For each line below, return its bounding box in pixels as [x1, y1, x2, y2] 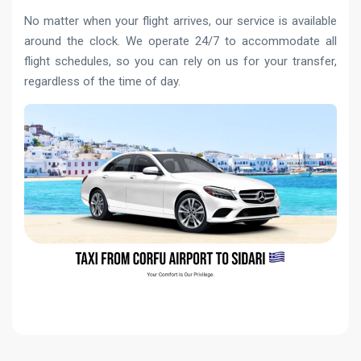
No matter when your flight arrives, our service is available [24, 13, 337, 28]
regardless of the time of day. [24, 73, 180, 89]
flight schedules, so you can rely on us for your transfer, [24, 53, 337, 68]
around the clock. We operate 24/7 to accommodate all [24, 33, 337, 48]
